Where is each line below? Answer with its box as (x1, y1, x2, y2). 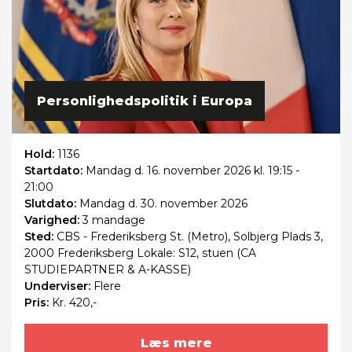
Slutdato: (24, 196, 79, 211)
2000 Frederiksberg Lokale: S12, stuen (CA (24, 246, 256, 261)
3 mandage (82, 213, 145, 228)
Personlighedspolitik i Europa (37, 93, 252, 109)
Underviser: (24, 279, 93, 294)
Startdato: (24, 163, 86, 178)
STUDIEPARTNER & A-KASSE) (24, 262, 191, 277)
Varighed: (24, 213, 82, 228)
